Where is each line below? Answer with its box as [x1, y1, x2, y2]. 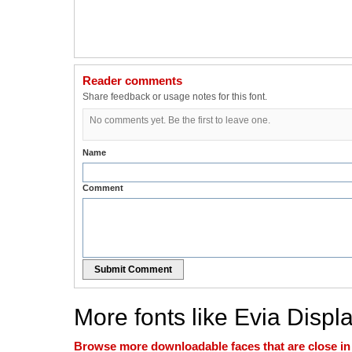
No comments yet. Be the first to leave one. [90, 115, 270, 126]
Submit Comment [94, 264, 172, 276]
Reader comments [82, 74, 182, 88]
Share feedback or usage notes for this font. [82, 91, 267, 103]
